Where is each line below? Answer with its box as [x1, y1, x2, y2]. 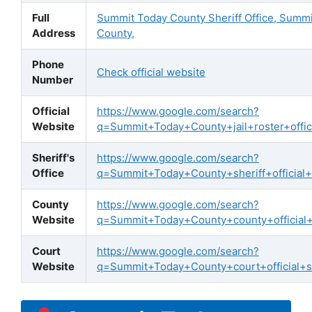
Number [32, 72, 73, 86]
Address [32, 26, 75, 40]
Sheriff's [32, 150, 75, 164]
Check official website [97, 65, 205, 79]
